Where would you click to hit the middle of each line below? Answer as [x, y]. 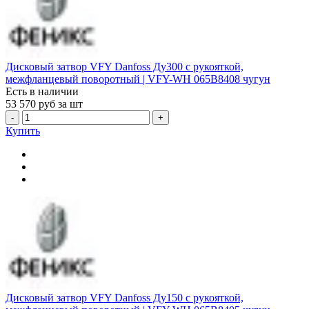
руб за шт [61, 103]
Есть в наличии [42, 91]
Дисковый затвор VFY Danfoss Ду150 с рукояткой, [124, 298]
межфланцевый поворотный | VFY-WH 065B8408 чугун [138, 79]
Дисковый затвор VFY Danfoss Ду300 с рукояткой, [124, 66]
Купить [23, 130]
